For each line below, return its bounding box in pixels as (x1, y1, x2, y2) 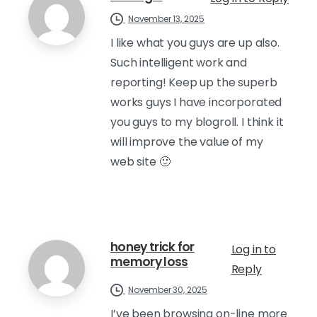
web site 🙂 (110, 153, 171, 170)
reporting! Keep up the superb (110, 74, 277, 91)
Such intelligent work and (110, 54, 247, 71)
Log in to (231, 241, 277, 258)
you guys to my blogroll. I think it (110, 113, 284, 130)
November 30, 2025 (127, 283, 208, 296)
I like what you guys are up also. (110, 34, 279, 51)
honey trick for (110, 238, 195, 255)
